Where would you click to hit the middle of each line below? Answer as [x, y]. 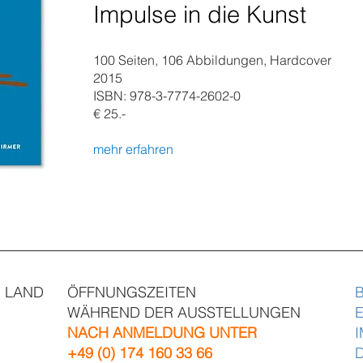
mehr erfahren [133, 149]
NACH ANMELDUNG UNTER [162, 333]
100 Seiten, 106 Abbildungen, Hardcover [212, 60]
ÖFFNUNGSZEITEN [132, 292]
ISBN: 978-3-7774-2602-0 [167, 96]
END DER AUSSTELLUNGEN [206, 312]
